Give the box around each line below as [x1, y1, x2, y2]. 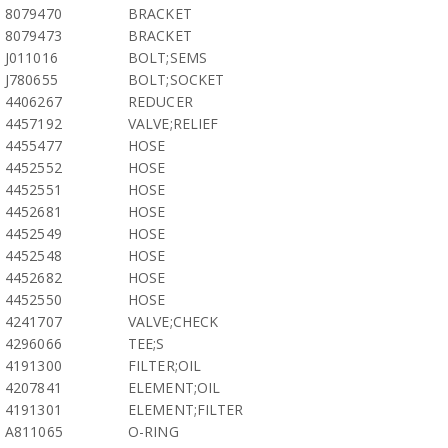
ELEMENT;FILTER [128, 400, 244, 419]
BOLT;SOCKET [128, 70, 225, 89]
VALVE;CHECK [128, 312, 219, 331]
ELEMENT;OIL [128, 378, 221, 397]
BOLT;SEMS [128, 48, 207, 67]
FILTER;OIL [128, 356, 201, 375]
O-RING [128, 422, 179, 441]
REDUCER [128, 92, 193, 111]
